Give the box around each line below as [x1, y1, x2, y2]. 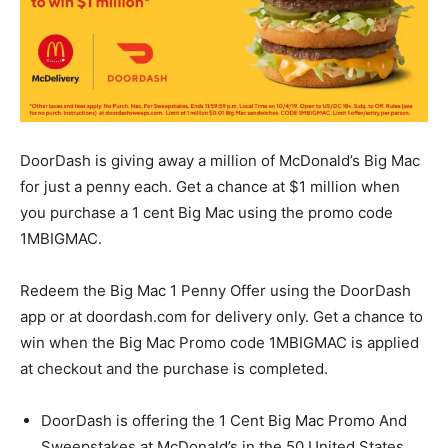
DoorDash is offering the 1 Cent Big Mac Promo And [41, 410, 407, 430]
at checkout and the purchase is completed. [20, 358, 328, 378]
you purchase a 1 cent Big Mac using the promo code [20, 202, 393, 222]
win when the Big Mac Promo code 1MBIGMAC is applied [20, 332, 419, 352]
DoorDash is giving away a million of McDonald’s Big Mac [20, 150, 420, 170]
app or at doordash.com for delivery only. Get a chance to [20, 306, 423, 326]
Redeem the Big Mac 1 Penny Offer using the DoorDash [20, 280, 411, 300]
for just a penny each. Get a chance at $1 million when [20, 176, 400, 196]
